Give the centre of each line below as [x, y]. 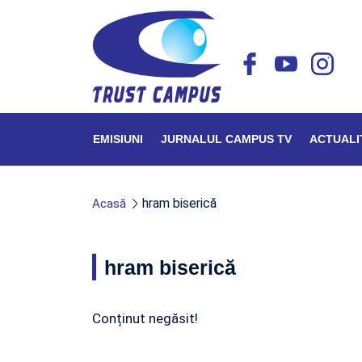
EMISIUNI [118, 139]
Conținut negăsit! [145, 318]
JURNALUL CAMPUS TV [226, 139]
